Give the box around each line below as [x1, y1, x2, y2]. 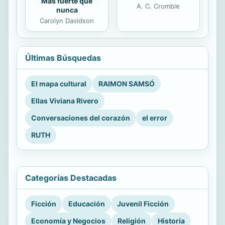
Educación [68, 199, 105, 208]
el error [142, 114, 167, 123]
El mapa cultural [31, 79, 86, 88]
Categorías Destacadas [25, 173, 117, 183]
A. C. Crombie [137, 2, 180, 11]
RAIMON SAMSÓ [98, 79, 155, 88]
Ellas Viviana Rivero [31, 96, 98, 105]
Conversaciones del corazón [31, 114, 130, 123]
